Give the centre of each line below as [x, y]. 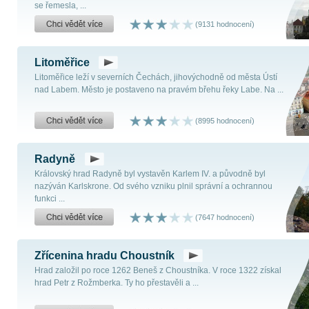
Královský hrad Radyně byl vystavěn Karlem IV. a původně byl [150, 174]
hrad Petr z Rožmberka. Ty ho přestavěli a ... [117, 283]
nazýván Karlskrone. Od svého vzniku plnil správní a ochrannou [153, 186]
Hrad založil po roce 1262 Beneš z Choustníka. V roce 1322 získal [158, 270]
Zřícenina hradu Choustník [104, 256]
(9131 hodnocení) [224, 24]
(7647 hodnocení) [224, 217]
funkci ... [50, 199]
